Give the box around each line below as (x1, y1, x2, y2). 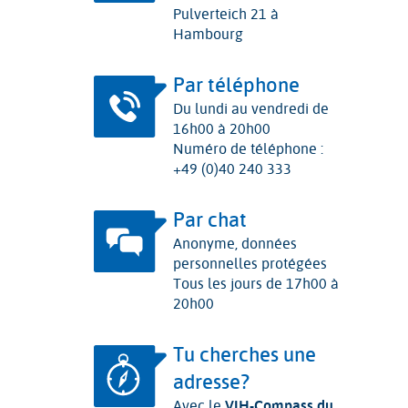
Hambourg (172, 24, 243, 46)
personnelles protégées (172, 253, 327, 276)
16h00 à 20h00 (172, 118, 270, 141)
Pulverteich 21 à (172, 4, 279, 26)
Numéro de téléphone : (172, 138, 323, 161)
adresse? (172, 368, 250, 398)
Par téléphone (172, 71, 300, 101)
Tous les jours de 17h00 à (172, 273, 339, 296)
